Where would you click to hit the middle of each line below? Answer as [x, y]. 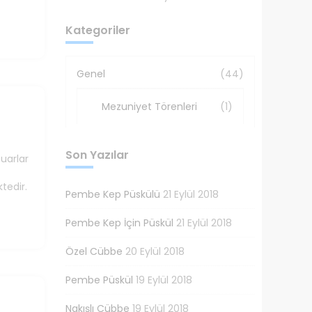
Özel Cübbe [94, 251]
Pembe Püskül [99, 280]
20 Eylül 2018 [155, 251]
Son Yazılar [97, 155]
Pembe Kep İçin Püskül [119, 223]
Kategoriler [97, 30]
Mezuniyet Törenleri [149, 107]
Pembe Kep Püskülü [112, 194]
